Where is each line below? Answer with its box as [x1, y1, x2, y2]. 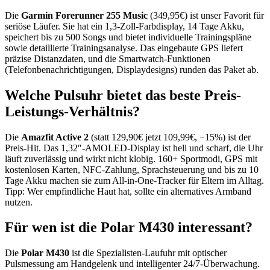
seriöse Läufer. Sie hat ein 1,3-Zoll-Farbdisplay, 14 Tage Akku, [5, 20, 244, 31]
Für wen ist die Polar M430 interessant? [5, 219, 253, 236]
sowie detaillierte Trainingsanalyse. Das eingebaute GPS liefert [5, 42, 243, 53]
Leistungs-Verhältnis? [5, 103, 140, 119]
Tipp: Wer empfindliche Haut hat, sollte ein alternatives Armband [5, 186, 251, 196]
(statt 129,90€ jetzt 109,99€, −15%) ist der [89, 131, 251, 142]
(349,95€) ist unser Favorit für [148, 10, 264, 20]
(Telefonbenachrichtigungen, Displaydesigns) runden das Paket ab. [5, 64, 259, 75]
